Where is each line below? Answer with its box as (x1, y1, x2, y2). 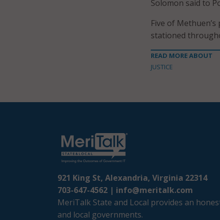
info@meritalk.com (116, 185, 193, 195)
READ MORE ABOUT (151, 51, 213, 60)
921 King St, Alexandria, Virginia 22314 (57, 172, 207, 183)
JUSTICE (151, 62, 173, 71)
